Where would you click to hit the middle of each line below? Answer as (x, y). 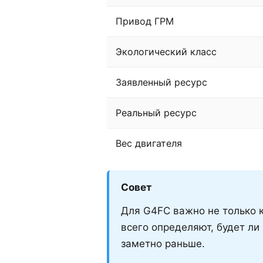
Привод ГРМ (145, 21)
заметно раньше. (163, 243)
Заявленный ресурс (161, 82)
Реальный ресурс (156, 112)
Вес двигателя (149, 143)
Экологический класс (166, 51)
